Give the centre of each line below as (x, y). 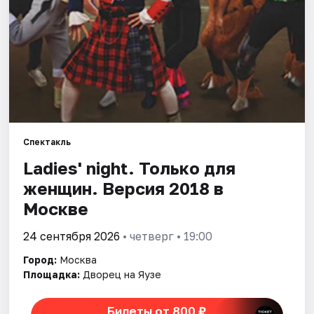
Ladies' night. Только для (130, 168)
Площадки (43, 68)
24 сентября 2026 (72, 237)
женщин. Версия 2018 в (124, 189)
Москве (56, 209)
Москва (78, 260)
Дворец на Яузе (122, 275)
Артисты (38, 100)
